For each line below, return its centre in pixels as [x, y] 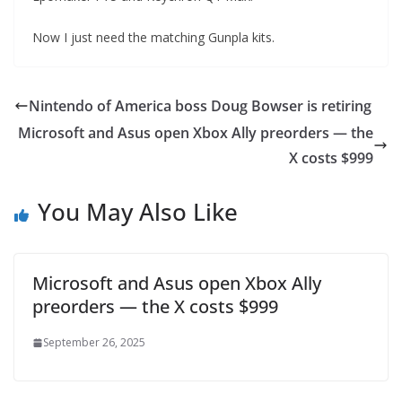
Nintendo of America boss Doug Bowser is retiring [200, 106]
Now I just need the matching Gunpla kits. [153, 37]
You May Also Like [138, 212]
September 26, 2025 [94, 342]
